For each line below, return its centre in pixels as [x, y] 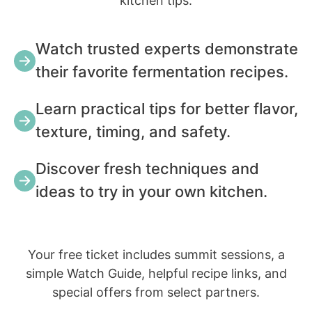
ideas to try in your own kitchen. [151, 192]
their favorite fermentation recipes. [162, 72]
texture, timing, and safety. [133, 132]
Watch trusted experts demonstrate [166, 49]
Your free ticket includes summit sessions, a [156, 255]
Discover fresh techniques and [147, 169]
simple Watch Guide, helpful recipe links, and [156, 274]
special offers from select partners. [156, 292]
